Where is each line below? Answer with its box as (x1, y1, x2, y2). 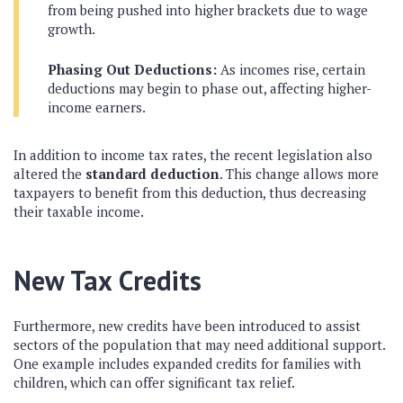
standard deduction (85, 165, 219, 183)
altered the (13, 165, 85, 183)
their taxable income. (13, 202, 144, 220)
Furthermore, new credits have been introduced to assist (13, 317, 361, 335)
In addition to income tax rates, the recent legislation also (13, 146, 372, 164)
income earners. (48, 98, 146, 116)
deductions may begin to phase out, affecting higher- (48, 79, 372, 97)
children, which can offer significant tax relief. (13, 373, 295, 391)
